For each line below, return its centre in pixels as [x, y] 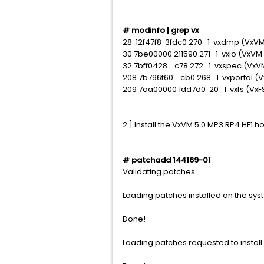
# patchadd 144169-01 [167, 160]
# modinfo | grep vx [161, 30]
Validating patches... [161, 172]
